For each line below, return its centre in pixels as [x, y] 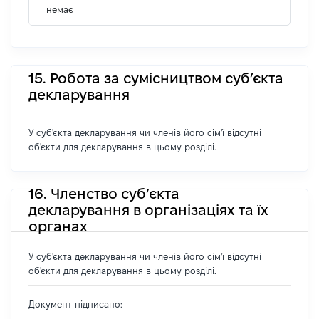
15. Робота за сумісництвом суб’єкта [156, 78]
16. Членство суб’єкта [104, 194]
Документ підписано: [75, 304]
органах [58, 226]
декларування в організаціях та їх [148, 210]
